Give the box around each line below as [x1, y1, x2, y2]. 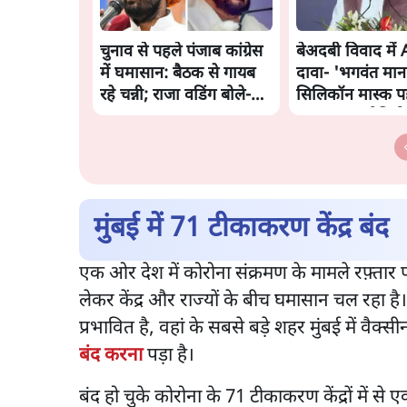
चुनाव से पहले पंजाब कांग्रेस [100, 42, 263, 64]
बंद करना [79, 343, 143, 369]
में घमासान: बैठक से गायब [100, 64, 255, 85]
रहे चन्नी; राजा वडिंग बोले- [100, 85, 251, 107]
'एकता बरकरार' [100, 107, 196, 129]
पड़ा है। [143, 343, 199, 369]
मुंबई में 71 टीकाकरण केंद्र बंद [94, 212, 389, 248]
